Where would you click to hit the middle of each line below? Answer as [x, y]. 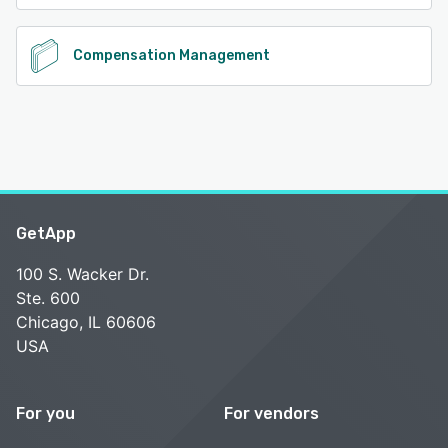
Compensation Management [171, 56]
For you [45, 414]
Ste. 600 [48, 298]
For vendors [271, 414]
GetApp [46, 234]
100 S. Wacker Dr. [82, 274]
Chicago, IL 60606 [86, 322]
